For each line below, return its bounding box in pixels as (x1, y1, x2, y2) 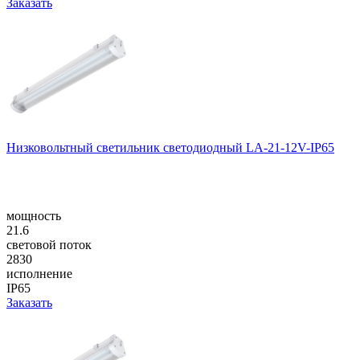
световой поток (6, 237, 92, 252)
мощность (6, 208, 61, 223)
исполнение (6, 266, 72, 280)
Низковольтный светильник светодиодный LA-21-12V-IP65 (6, 140, 334, 154)
